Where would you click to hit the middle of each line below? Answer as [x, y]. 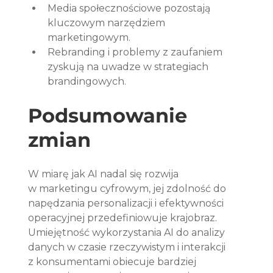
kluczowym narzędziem [108, 23]
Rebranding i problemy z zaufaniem [136, 52]
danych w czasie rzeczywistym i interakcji [128, 247]
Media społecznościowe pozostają [130, 8]
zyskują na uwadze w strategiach [129, 66]
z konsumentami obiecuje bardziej [114, 261]
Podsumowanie [111, 115]
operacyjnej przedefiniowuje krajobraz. [124, 218]
